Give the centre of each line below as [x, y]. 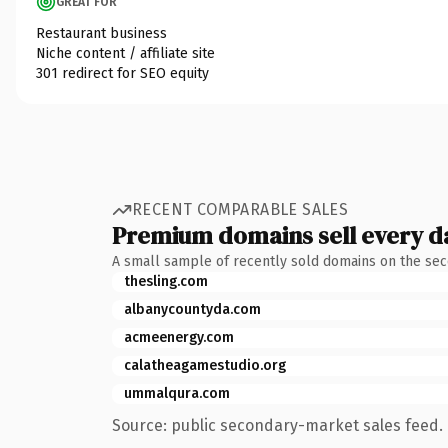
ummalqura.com [177, 393]
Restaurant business [101, 33]
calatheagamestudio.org [205, 365]
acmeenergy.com [179, 337]
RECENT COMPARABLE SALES [240, 209]
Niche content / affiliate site [125, 53]
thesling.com [166, 281]
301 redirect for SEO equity [122, 73]
